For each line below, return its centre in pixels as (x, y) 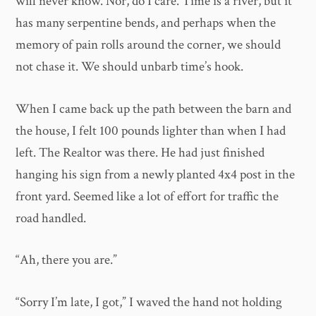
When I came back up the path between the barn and (154, 109)
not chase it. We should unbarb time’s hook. (130, 67)
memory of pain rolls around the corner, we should (148, 45)
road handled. (51, 218)
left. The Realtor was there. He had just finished (140, 152)
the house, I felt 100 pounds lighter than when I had (151, 130)
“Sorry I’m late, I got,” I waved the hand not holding (149, 302)
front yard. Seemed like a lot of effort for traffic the (147, 196)
